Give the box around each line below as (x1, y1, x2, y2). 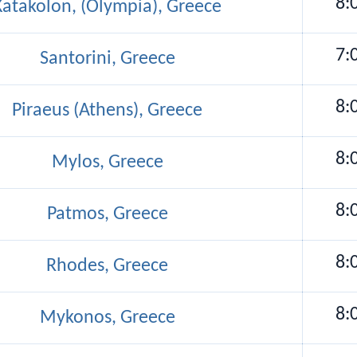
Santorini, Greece (39, 49, 175, 69)
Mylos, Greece (51, 152, 163, 172)
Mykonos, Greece (39, 308, 175, 328)
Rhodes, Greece (46, 256, 168, 276)
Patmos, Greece (46, 204, 168, 224)
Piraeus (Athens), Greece (12, 100, 202, 120)
